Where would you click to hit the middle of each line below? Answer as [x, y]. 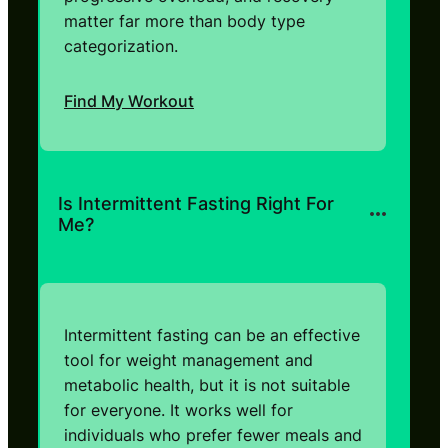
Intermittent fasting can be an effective [212, 334]
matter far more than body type [184, 20]
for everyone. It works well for [178, 409]
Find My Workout [129, 100]
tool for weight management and [188, 359]
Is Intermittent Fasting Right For [196, 203]
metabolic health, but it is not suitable [207, 384]
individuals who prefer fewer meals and [213, 434]
